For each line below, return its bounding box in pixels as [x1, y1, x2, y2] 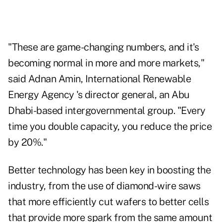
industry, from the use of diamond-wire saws [8, 180, 201, 192]
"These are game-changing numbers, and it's [8, 41, 199, 54]
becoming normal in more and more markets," [8, 57, 204, 69]
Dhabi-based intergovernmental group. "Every [8, 105, 206, 117]
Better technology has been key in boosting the [8, 164, 211, 176]
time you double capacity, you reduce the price [8, 120, 212, 133]
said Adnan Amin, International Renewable [8, 73, 191, 85]
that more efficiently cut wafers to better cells [8, 196, 209, 208]
